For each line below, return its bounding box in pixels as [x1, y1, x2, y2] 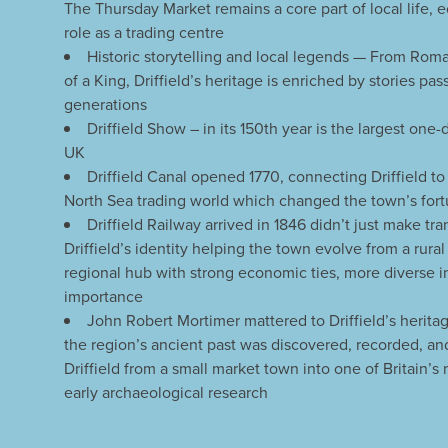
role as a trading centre [64, 21, 224, 44]
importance [64, 285, 143, 308]
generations [64, 93, 147, 116]
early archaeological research [64, 381, 268, 404]
